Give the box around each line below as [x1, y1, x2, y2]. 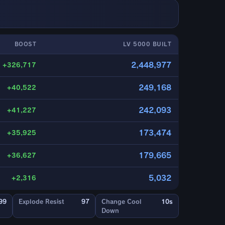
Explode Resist [18, 198, 64, 205]
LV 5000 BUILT [123, 41, 171, 47]
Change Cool [101, 198, 142, 205]
